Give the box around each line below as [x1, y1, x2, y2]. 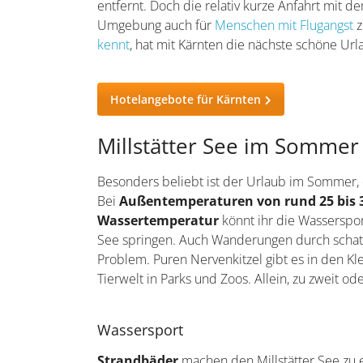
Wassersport [97, 320, 184, 340]
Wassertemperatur [97, 211, 220, 230]
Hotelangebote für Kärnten [110, 92, 262, 108]
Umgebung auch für [97, 16, 216, 35]
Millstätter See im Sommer [97, 131, 360, 161]
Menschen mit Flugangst [215, 16, 354, 35]
